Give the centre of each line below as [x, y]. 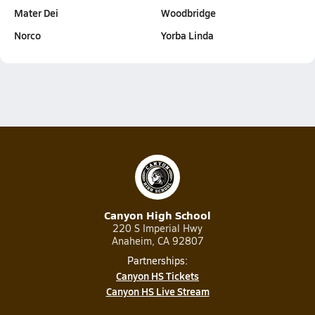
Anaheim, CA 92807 [157, 241]
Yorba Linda [187, 35]
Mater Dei [36, 13]
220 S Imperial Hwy [157, 228]
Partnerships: [157, 261]
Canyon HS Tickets [157, 276]
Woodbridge [188, 13]
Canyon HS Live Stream [157, 291]
